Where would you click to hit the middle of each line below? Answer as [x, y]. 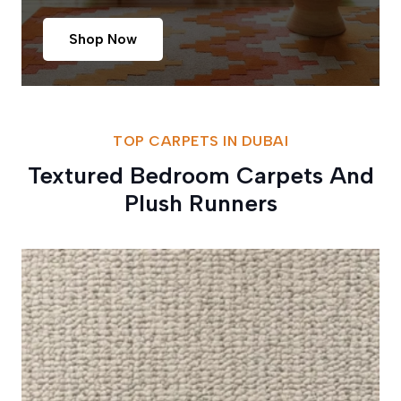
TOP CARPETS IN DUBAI [200, 141]
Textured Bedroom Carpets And [200, 176]
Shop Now [102, 39]
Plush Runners [200, 204]
